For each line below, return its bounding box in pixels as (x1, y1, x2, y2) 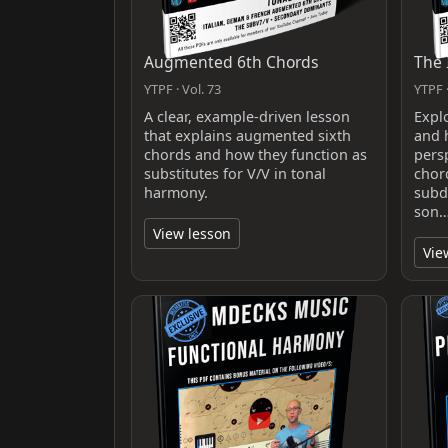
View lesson (153, 223, 231, 243)
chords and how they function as (144, 144, 367, 164)
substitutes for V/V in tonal (144, 163, 326, 183)
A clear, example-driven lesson (144, 106, 350, 126)
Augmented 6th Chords (144, 50, 319, 73)
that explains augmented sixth (144, 125, 351, 145)
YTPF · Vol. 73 (144, 79, 221, 98)
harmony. (144, 182, 208, 202)
